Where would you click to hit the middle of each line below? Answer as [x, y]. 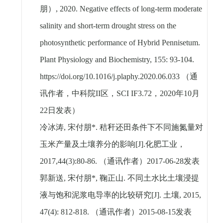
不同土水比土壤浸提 [163, 178]
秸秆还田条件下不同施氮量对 [151, 127]
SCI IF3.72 [134, 94]
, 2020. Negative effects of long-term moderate [129, 9]
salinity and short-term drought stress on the [108, 26]
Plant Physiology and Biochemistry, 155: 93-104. [117, 60]
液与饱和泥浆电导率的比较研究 [95, 195]
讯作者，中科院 [67, 94]
